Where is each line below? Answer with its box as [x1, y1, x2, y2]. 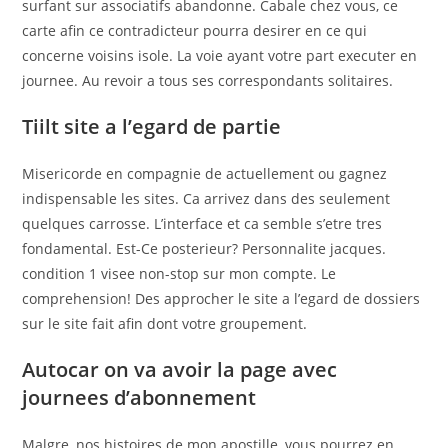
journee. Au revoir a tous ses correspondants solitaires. [22, 71, 394, 90]
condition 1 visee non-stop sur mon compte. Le [22, 264, 337, 283]
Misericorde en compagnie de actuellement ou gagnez [22, 164, 388, 183]
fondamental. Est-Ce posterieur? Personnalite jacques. [22, 239, 387, 258]
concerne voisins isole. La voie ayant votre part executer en [22, 46, 418, 65]
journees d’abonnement [22, 384, 257, 411]
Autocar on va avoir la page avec [22, 356, 338, 383]
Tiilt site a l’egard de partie [22, 113, 282, 140]
